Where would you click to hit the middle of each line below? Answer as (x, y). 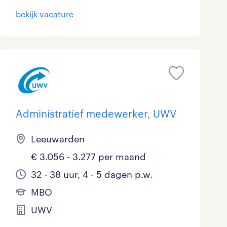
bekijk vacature (44, 14)
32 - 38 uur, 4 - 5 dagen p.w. (91, 175)
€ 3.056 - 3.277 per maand (88, 157)
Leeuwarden (58, 139)
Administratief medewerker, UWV (96, 114)
